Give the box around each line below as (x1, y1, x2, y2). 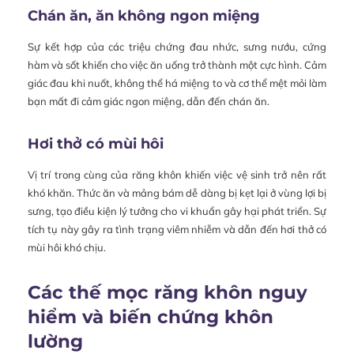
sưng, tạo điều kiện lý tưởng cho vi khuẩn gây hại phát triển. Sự (28, 205, 326, 218)
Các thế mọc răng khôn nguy (28, 281, 307, 304)
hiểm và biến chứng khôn (28, 306, 273, 329)
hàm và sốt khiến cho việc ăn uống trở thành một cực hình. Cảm (28, 58, 326, 72)
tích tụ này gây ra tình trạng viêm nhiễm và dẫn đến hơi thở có (28, 223, 326, 236)
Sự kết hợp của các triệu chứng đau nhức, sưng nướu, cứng (28, 40, 326, 54)
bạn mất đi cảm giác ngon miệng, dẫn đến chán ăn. (28, 95, 269, 108)
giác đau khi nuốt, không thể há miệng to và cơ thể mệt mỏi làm (28, 77, 326, 90)
